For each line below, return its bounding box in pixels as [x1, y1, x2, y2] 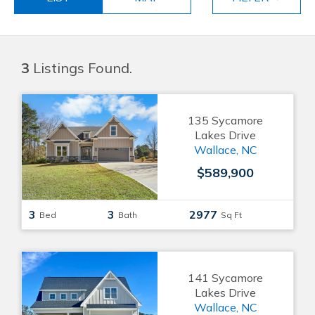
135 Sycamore [188, 113, 263, 127]
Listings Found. [30, 59, 132, 77]
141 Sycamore [188, 271, 263, 285]
